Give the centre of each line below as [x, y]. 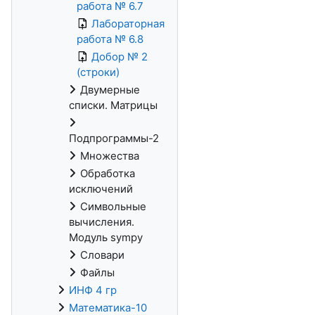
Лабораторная [128, 24]
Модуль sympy [106, 237]
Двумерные [110, 90]
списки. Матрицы [113, 105]
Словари [102, 255]
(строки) [98, 72]
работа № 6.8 [110, 39]
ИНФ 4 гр [93, 290]
